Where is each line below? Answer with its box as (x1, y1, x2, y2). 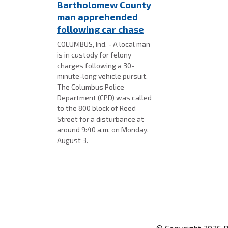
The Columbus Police (57, 82, 124, 91)
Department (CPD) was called (57, 93, 152, 102)
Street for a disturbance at (57, 114, 144, 123)
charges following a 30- (57, 61, 134, 70)
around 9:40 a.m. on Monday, (57, 125, 149, 134)
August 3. (57, 135, 88, 145)
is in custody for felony (57, 50, 131, 59)
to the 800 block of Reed (57, 103, 136, 112)
